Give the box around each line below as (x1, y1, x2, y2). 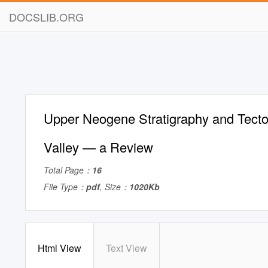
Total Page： (44, 164, 92, 176)
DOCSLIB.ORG (9, 9, 84, 25)
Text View (106, 241, 147, 255)
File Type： (44, 181, 86, 193)
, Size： (100, 181, 129, 193)
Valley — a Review (44, 138, 153, 156)
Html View (38, 241, 81, 255)
